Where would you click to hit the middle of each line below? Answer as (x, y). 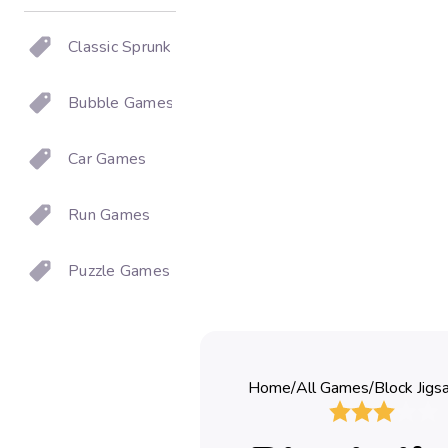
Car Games (107, 159)
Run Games (109, 215)
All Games (332, 388)
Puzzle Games (119, 271)
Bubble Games (121, 103)
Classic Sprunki (121, 47)
